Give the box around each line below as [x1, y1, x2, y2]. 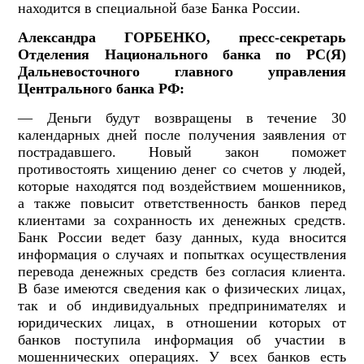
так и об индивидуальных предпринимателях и [18, 297, 346, 314]
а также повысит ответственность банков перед [18, 195, 346, 212]
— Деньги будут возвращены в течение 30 [18, 110, 346, 127]
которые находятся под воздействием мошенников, [18, 178, 346, 195]
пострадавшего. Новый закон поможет [18, 144, 346, 161]
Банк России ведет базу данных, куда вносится [18, 229, 346, 246]
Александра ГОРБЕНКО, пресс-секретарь [18, 29, 346, 46]
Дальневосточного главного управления [18, 63, 346, 80]
